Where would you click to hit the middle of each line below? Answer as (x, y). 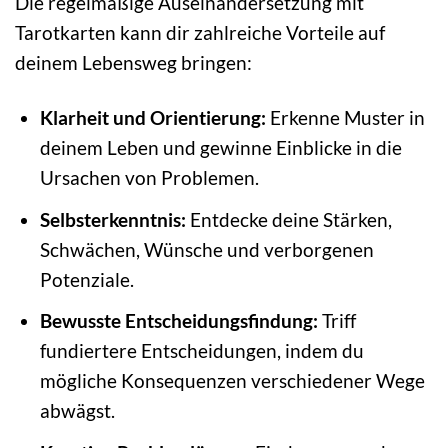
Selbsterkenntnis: (112, 219)
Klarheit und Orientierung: (152, 118)
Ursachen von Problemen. (149, 178)
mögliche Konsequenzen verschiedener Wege (232, 381)
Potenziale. (86, 279)
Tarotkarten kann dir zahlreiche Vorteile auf (200, 33)
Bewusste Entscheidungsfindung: (178, 321)
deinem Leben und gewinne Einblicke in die (220, 148)
